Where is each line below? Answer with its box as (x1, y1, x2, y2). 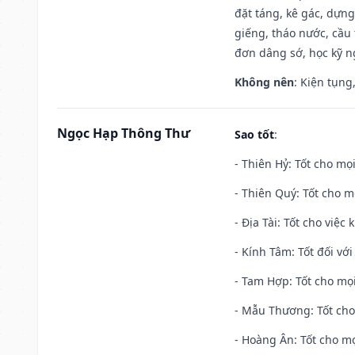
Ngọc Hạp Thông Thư (57, 124, 190, 142)
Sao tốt (235, 126, 274, 142)
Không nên (235, 74, 294, 90)
